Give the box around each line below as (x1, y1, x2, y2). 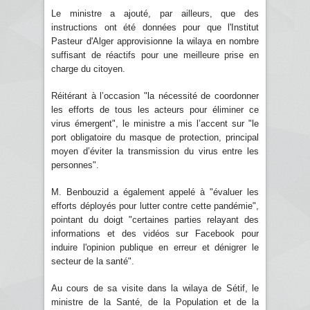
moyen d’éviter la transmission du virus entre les (51, 145, 259, 156)
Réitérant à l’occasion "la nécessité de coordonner (51, 90, 259, 101)
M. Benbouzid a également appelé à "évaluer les (51, 186, 259, 197)
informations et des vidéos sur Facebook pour (51, 228, 259, 239)
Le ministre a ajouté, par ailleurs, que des (51, 8, 259, 19)
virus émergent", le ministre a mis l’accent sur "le (51, 118, 259, 129)
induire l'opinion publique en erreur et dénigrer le (51, 241, 259, 253)
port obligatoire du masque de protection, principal (51, 131, 259, 143)
